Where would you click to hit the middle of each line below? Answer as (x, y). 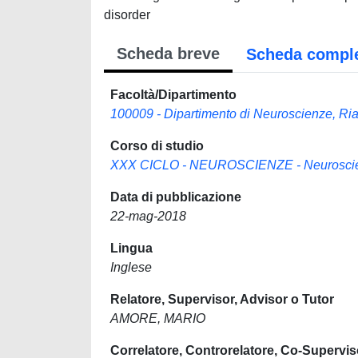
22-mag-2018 (148, 216)
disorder (127, 15)
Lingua (131, 248)
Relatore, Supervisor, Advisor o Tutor (222, 299)
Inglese (131, 267)
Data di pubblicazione (176, 197)
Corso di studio (157, 146)
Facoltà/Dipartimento (173, 95)
